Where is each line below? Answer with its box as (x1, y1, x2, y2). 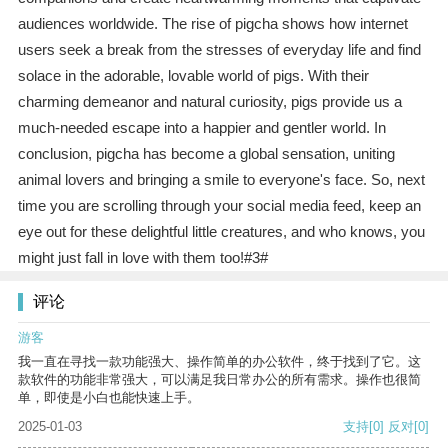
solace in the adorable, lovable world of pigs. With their (17, 67, 369, 85)
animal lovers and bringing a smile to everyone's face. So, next (17, 171, 425, 189)
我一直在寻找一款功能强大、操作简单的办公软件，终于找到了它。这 (18, 354, 421, 370)
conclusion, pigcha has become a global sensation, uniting (17, 145, 395, 163)
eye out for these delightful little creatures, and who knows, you (17, 223, 425, 241)
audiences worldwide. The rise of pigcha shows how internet (17, 15, 408, 33)
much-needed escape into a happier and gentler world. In (17, 119, 386, 137)
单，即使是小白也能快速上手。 (18, 390, 200, 406)
